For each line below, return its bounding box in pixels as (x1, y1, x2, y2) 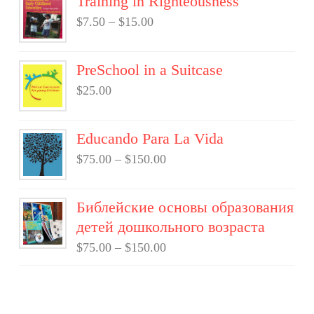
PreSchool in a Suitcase (76, 61, 224, 78)
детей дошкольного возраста (76, 218, 266, 235)
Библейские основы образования (76, 198, 294, 216)
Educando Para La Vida (76, 130, 224, 147)
